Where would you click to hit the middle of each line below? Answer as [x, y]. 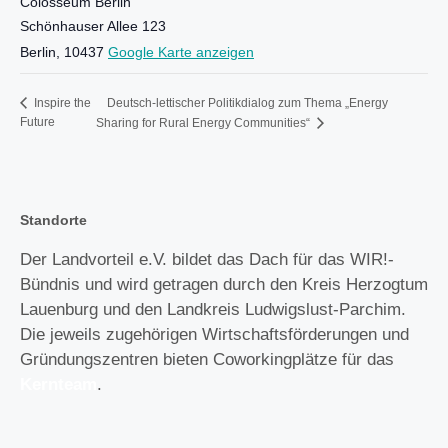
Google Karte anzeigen [181, 52]
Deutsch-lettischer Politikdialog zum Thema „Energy [248, 103]
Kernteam [58, 385]
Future [37, 122]
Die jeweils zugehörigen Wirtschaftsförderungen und [214, 335]
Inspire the [61, 103]
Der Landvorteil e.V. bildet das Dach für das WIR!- [207, 260]
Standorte [53, 220]
